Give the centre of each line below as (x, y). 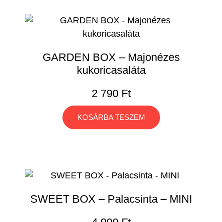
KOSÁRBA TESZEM (111, 117)
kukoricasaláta (111, 70)
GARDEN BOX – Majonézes (111, 57)
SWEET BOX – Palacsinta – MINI (111, 199)
